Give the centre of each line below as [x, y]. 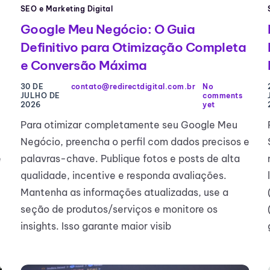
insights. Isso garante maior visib [96, 226]
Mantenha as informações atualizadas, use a [124, 192]
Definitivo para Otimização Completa [133, 47]
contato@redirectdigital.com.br [133, 86]
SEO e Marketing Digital [67, 8]
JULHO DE [40, 95]
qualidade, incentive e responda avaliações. [124, 175]
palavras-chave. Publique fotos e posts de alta [130, 158]
